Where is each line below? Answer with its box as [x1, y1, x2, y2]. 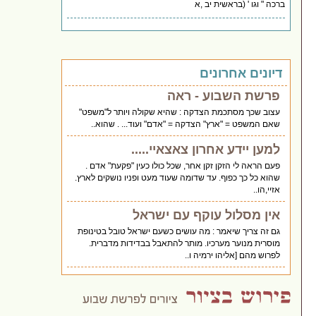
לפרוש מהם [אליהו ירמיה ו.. [185, 250, 281, 260]
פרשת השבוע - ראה [167, 88, 281, 103]
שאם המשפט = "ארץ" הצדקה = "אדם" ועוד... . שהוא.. [91, 119, 281, 129]
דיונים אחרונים [200, 66, 283, 80]
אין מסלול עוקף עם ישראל [133, 207, 281, 222]
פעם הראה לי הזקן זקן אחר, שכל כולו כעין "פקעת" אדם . [85, 160, 281, 171]
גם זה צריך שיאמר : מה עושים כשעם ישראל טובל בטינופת [78, 226, 281, 236]
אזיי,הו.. [253, 184, 281, 195]
